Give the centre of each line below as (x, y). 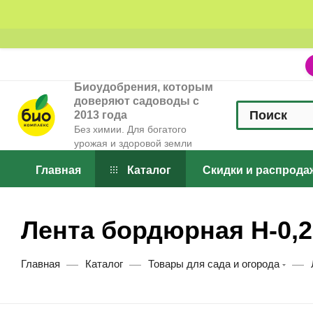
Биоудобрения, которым (144, 87)
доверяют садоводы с (137, 101)
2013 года (101, 115)
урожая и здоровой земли (133, 144)
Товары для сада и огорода (214, 264)
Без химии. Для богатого (130, 130)
